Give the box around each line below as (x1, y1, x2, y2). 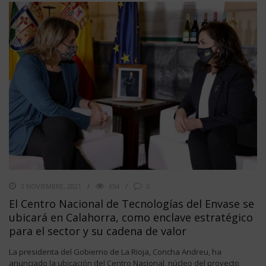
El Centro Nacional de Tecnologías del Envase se (9, 197, 254, 211)
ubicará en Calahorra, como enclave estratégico (9, 210, 253, 225)
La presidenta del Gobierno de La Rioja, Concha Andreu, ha (9, 246, 221, 258)
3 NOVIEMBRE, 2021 (21, 182, 81, 191)
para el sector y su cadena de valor (9, 224, 186, 239)
